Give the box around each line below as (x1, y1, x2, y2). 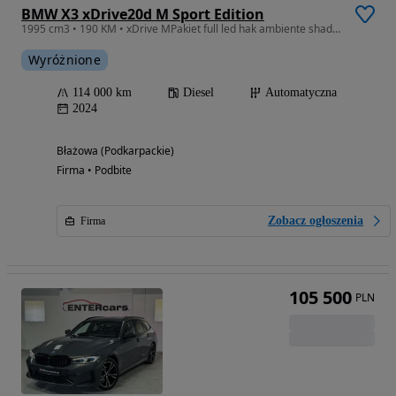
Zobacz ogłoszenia (268, 214, 363, 227)
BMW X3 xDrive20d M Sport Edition (21, 4, 264, 24)
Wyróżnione (28, 51, 101, 68)
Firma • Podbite (57, 163, 132, 178)
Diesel (183, 86, 214, 99)
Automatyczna (265, 86, 337, 99)
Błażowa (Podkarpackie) (57, 143, 174, 158)
